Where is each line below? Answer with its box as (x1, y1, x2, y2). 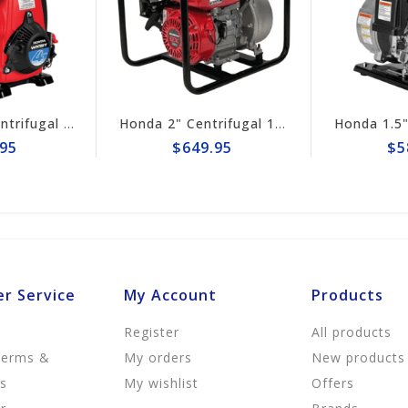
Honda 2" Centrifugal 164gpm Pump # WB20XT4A (189, 115, 200, 133)
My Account (123, 285, 217, 306)
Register (123, 323, 179, 342)
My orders (123, 349, 192, 367)
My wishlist (123, 374, 199, 393)
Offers (311, 374, 355, 393)
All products (311, 323, 393, 342)
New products (311, 349, 406, 367)
